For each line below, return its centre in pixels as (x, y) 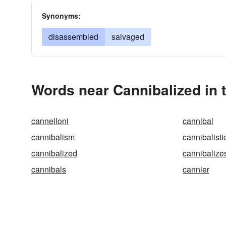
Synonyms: (61, 16)
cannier (196, 169)
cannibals (49, 169)
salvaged (128, 37)
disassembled (73, 37)
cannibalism (53, 137)
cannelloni (50, 121)
